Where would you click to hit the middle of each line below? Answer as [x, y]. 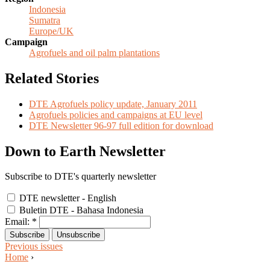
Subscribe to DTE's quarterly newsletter [80, 177]
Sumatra [45, 20]
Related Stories [52, 78]
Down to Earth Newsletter [85, 151]
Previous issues [34, 246]
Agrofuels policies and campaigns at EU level [116, 115]
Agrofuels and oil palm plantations [94, 52]
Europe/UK [51, 31]
